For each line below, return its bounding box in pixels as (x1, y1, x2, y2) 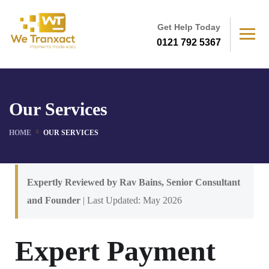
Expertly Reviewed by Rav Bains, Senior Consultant (27, 177, 240, 187)
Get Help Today (157, 22, 220, 32)
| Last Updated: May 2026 (80, 195, 182, 205)
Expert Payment (15, 235, 216, 267)
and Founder (27, 195, 80, 205)
